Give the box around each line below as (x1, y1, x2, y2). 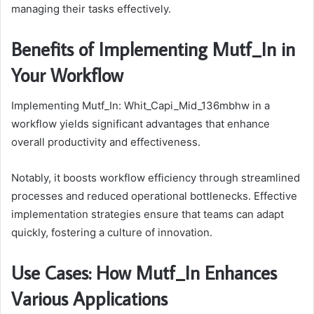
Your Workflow (11, 62, 123, 87)
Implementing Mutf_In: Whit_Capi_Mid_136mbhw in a (11, 99, 270, 113)
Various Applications (11, 286, 168, 311)
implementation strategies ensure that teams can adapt (11, 207, 284, 221)
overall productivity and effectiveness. (11, 135, 200, 149)
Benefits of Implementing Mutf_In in (11, 36, 295, 61)
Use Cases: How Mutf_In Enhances (11, 260, 277, 285)
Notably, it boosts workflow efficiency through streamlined (11, 171, 300, 185)
